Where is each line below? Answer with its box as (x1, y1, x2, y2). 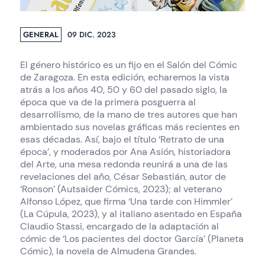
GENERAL (22, 28, 59, 40)
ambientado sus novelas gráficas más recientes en (20, 120, 240, 133)
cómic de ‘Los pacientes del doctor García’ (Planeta (20, 232, 244, 245)
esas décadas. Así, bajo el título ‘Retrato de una (20, 132, 224, 146)
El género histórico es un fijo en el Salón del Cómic (20, 58, 237, 71)
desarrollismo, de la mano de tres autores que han (20, 108, 237, 121)
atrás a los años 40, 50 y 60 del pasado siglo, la (20, 83, 227, 96)
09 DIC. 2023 (67, 28, 115, 40)
